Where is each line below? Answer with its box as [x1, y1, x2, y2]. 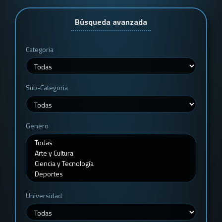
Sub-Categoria [26, 82, 68, 93]
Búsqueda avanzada [75, 16, 147, 28]
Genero [26, 120, 49, 131]
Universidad [26, 190, 62, 201]
